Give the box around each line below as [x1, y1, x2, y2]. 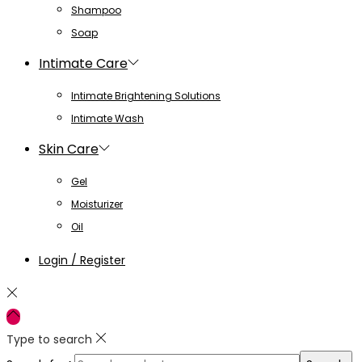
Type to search [6, 330, 92, 347]
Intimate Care [39, 53, 128, 73]
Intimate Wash [71, 111, 144, 125]
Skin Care [39, 139, 99, 158]
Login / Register [39, 251, 125, 268]
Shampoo [71, 2, 121, 17]
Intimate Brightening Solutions [71, 88, 221, 103]
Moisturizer [71, 196, 123, 211]
